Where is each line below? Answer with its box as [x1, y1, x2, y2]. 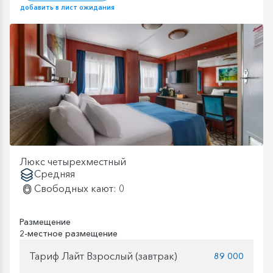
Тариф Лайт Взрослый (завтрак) [29, 250, 177, 263]
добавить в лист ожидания [19, 2, 115, 12]
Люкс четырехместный [19, 155, 126, 168]
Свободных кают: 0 [34, 182, 124, 194]
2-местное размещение [19, 227, 118, 239]
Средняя [34, 167, 75, 180]
